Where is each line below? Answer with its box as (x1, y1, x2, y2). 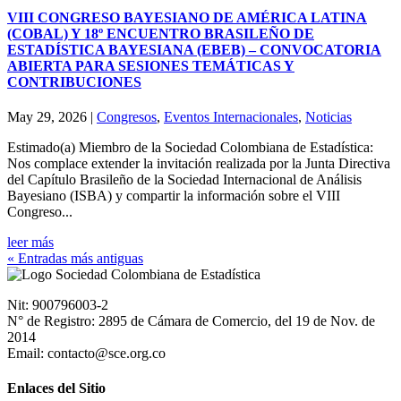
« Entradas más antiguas (7, 250, 143, 266)
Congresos (97, 108, 157, 124)
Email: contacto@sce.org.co (7, 345, 166, 361)
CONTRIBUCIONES (7, 73, 141, 90)
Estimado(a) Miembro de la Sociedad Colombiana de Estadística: (7, 139, 373, 155)
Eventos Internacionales (164, 108, 298, 124)
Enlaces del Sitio (7, 380, 106, 397)
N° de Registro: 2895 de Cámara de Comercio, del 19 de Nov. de (7, 312, 375, 328)
